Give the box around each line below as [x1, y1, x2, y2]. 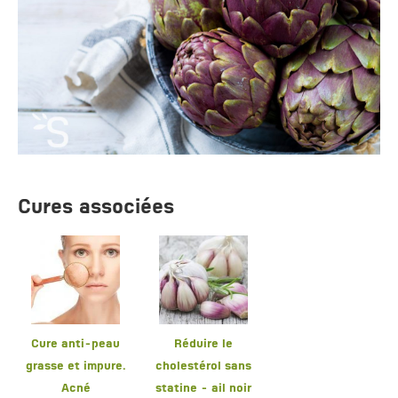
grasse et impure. [25, 361, 126, 373]
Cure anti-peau [31, 338, 120, 351]
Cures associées [18, 198, 174, 219]
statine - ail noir [155, 383, 251, 395]
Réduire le [174, 338, 233, 351]
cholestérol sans [155, 361, 251, 373]
